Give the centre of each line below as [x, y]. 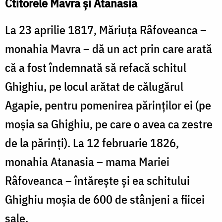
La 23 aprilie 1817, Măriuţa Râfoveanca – [106, 29]
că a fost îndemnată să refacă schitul [96, 67]
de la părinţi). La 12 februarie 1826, [92, 142]
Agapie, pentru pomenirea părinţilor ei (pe [108, 105]
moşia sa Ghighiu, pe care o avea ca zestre [109, 124]
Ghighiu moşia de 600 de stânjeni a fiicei [105, 199]
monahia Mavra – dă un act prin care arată [109, 48]
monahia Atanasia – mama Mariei [87, 161]
